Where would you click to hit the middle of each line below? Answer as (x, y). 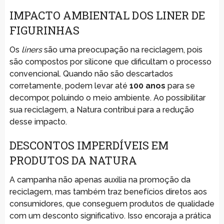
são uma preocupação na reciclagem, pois (122, 49)
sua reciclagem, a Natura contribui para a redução (101, 109)
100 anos (147, 85)
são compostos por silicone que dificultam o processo (110, 61)
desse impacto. (38, 121)
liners (31, 49)
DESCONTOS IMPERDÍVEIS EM (89, 145)
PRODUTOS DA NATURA (73, 160)
